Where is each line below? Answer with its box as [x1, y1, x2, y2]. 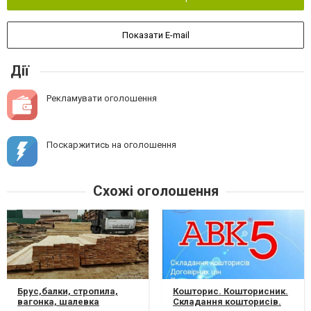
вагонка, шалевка [17, 296, 99, 308]
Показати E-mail [121, 30, 190, 41]
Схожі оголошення [92, 183, 219, 200]
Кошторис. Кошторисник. [173, 286, 288, 297]
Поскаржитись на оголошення [47, 140, 176, 151]
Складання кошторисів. [173, 296, 281, 308]
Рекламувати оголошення [47, 93, 157, 104]
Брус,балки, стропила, [17, 286, 118, 297]
